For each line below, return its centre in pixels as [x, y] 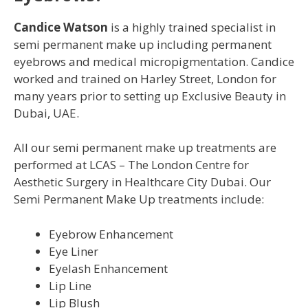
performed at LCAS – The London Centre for [131, 165]
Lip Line [70, 285]
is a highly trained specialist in [192, 27]
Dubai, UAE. [46, 113]
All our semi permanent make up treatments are [145, 148]
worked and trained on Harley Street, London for [145, 78]
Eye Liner [74, 251]
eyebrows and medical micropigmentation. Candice [154, 61]
